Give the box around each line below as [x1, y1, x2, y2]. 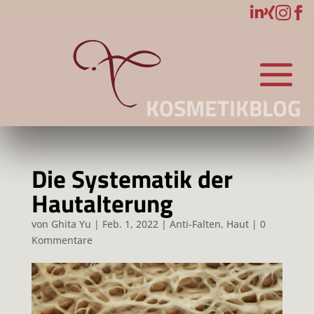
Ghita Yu [50, 217, 91, 231]
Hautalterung [31, 184, 173, 222]
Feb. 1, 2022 [102, 217, 158, 231]
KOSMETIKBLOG [145, 91, 301, 125]
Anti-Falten [169, 217, 221, 231]
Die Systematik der [31, 160, 233, 198]
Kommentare [31, 233, 93, 247]
